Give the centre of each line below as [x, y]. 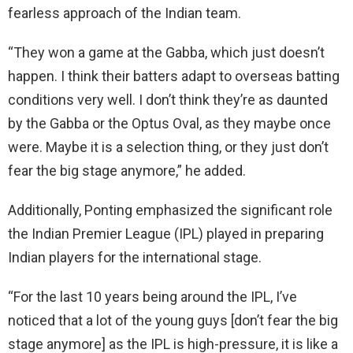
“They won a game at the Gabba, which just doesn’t [166, 52]
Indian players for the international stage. [135, 257]
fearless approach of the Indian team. [124, 13]
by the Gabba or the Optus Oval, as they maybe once [169, 123]
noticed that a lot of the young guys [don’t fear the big [173, 320]
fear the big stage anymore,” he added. [127, 170]
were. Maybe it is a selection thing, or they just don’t [168, 147]
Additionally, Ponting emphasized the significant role [170, 210]
